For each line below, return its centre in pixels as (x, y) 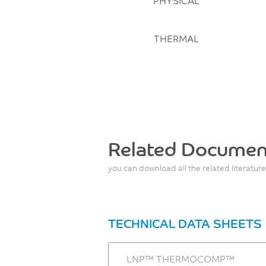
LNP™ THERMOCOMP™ (180, 258)
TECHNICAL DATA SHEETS (185, 223)
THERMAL (176, 38)
